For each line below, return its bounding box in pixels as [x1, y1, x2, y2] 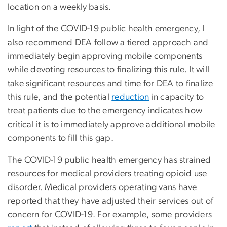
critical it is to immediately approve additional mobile [8, 120, 215, 129]
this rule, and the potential [8, 92, 112, 102]
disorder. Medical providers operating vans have [8, 182, 197, 192]
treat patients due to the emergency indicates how [8, 106, 203, 116]
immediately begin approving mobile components [8, 51, 203, 61]
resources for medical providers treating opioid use [8, 169, 207, 178]
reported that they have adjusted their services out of [8, 196, 214, 206]
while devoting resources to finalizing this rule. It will [8, 65, 210, 74]
